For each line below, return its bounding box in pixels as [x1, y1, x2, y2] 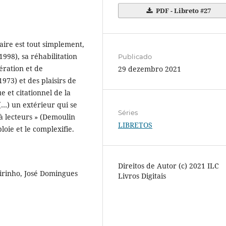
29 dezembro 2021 [118, 64, 181, 74]
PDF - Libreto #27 [154, 6, 211, 16]
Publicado [118, 52, 152, 61]
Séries [118, 108, 138, 117]
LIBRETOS [118, 120, 152, 130]
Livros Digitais [118, 171, 166, 181]
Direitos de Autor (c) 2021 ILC [118, 161, 219, 171]
